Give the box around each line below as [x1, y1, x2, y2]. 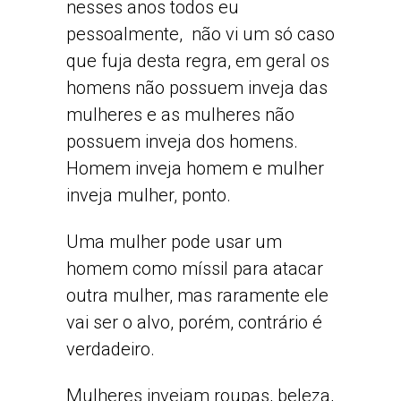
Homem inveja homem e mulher [66, 158, 324, 180]
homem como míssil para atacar [66, 258, 323, 280]
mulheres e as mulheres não [66, 104, 294, 126]
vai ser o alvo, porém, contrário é [66, 311, 322, 334]
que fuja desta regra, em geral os [66, 50, 329, 73]
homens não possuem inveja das [66, 77, 328, 99]
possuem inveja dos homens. [66, 131, 298, 153]
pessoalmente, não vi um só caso [66, 23, 335, 46]
